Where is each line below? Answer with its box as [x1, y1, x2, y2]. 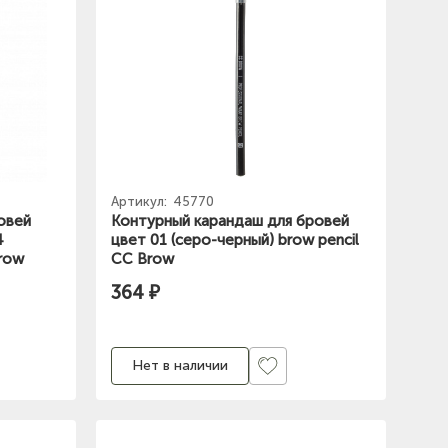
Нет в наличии [132, 357, 228, 375]
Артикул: [111, 193, 170, 209]
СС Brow [111, 249, 174, 268]
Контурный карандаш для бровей [111, 211, 349, 230]
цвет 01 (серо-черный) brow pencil [111, 230, 359, 249]
